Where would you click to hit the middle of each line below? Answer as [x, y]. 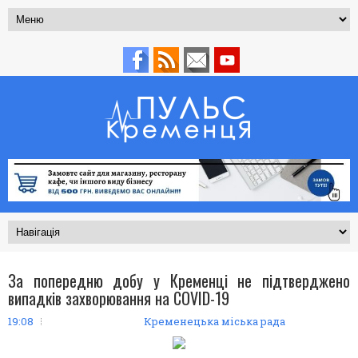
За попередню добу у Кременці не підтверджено [179, 280]
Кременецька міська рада [215, 321]
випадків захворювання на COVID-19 [119, 298]
